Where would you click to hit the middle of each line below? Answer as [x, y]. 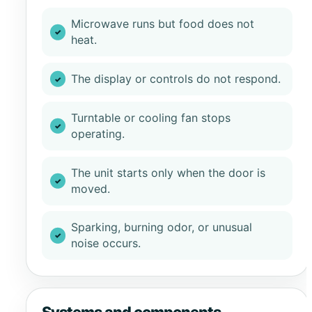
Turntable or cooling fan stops [150, 117]
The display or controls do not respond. [175, 78]
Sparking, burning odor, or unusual [161, 227]
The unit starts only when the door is [168, 172]
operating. [97, 133]
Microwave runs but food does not [162, 24]
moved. [90, 188]
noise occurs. [106, 243]
